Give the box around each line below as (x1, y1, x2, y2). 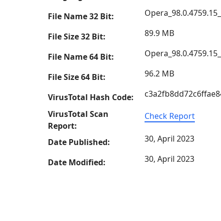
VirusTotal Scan (48, 109, 109, 119)
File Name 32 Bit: (48, 11, 114, 22)
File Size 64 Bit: (48, 72, 106, 82)
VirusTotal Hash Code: (48, 92, 134, 103)
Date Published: (48, 137, 110, 147)
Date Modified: (48, 157, 106, 168)
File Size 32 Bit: (48, 31, 106, 42)
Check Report (145, 110, 195, 121)
